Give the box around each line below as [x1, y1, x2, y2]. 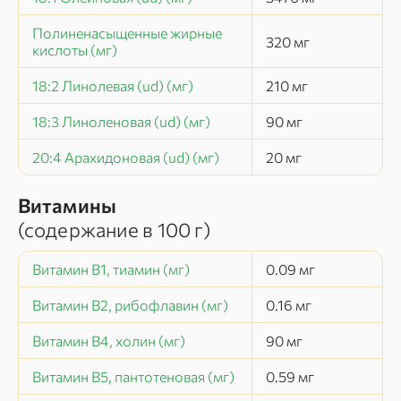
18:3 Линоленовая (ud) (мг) [32, 113, 210, 130]
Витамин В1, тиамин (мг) [32, 260, 190, 277]
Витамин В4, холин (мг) [32, 332, 185, 349]
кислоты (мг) [32, 41, 117, 58]
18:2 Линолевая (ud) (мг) [32, 77, 193, 94]
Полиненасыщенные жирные [32, 24, 222, 41]
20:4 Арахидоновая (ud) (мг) [32, 149, 219, 166]
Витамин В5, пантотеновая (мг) [32, 368, 235, 385]
